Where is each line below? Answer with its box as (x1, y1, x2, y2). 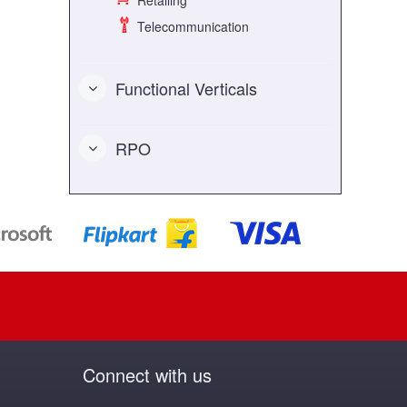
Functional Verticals (115, 75, 257, 100)
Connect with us (83, 361, 212, 388)
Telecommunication (134, 17, 249, 36)
